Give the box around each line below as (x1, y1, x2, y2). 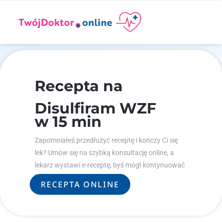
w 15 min (35, 112, 102, 131)
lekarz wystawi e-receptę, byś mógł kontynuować (35, 161, 185, 169)
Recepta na (35, 77, 123, 95)
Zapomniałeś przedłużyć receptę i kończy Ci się (35, 136, 178, 144)
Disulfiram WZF (35, 99, 156, 117)
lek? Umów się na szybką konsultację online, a (35, 149, 174, 157)
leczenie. (35, 173, 61, 181)
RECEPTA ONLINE (41, 179, 119, 190)
